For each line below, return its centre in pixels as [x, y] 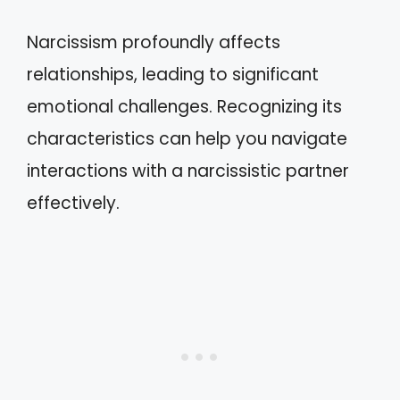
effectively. [73, 203]
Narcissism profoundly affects [154, 42]
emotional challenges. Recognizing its [184, 107]
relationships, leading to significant [173, 75]
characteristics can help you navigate [187, 139]
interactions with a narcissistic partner [188, 171]
